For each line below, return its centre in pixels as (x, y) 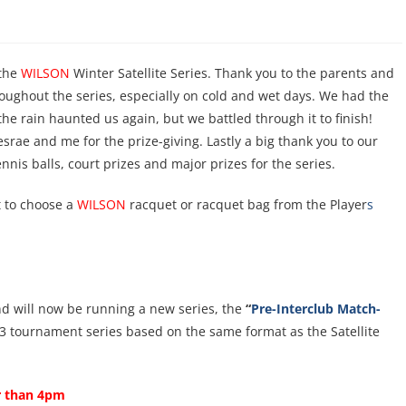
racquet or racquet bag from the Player (248, 205)
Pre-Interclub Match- (316, 309)
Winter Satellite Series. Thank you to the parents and (234, 73)
